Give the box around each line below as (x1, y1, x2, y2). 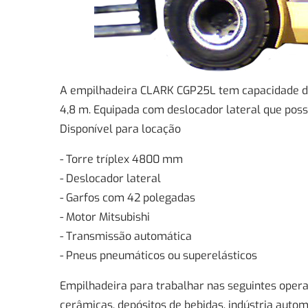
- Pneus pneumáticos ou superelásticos (60, 247, 257, 263)
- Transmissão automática (60, 228, 192, 243)
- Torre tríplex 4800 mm (60, 151, 183, 166)
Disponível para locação (60, 121, 181, 136)
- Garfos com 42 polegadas (60, 190, 195, 205)
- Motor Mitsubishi (60, 209, 150, 224)
